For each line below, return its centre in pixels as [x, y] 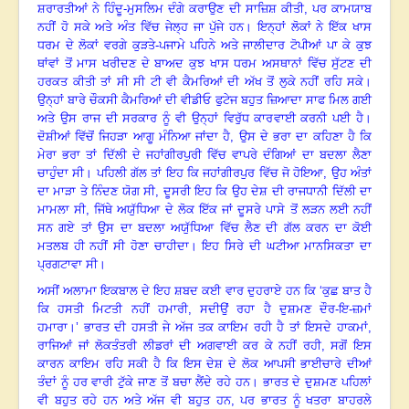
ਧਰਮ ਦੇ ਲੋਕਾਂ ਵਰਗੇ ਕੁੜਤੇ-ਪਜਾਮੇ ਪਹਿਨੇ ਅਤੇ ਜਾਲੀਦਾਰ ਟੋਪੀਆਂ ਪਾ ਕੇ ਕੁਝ [204, 46]
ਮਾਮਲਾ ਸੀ [62, 210]
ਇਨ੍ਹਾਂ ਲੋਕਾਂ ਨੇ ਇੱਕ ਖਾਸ [315, 27]
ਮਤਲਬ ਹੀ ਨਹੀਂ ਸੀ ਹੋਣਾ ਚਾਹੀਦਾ [113, 246]
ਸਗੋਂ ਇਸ [351, 346]
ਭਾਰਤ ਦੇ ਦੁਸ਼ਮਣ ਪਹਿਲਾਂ [317, 383]
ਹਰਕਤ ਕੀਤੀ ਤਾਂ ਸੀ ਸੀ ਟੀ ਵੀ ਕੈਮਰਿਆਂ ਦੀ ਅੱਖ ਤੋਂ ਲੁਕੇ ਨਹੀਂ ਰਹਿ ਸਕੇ [200, 82]
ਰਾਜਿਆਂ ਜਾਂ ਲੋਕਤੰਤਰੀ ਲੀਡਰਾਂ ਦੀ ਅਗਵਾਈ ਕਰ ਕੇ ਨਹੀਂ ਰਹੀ [179, 346]
